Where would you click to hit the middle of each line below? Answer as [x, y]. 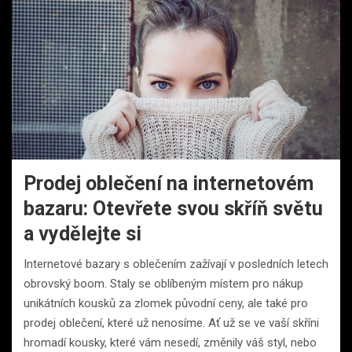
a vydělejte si [82, 234]
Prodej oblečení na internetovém [169, 184]
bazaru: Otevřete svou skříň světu [173, 209]
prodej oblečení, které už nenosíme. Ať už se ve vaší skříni [171, 323]
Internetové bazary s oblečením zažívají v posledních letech [176, 264]
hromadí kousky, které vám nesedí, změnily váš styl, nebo [170, 343]
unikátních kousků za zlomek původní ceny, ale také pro [166, 304]
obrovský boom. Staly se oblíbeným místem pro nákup [163, 284]
